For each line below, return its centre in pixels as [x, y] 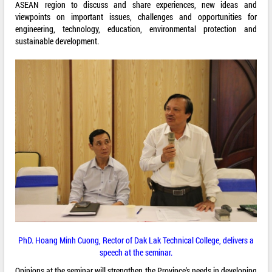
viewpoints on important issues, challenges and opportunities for [136, 17]
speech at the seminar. [136, 253]
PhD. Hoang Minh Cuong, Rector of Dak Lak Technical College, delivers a [136, 240]
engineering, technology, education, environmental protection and [136, 29]
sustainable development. [57, 41]
